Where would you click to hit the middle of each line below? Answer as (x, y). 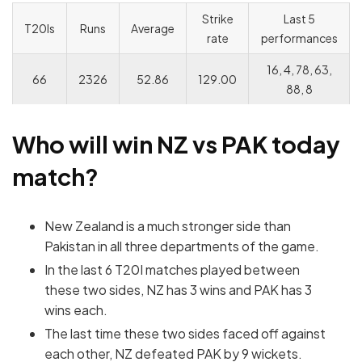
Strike (217, 19)
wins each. (76, 309)
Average (153, 29)
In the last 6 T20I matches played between (172, 269)
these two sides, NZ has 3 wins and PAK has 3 (178, 289)
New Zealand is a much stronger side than (168, 225)
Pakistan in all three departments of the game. (182, 246)
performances (299, 38)
